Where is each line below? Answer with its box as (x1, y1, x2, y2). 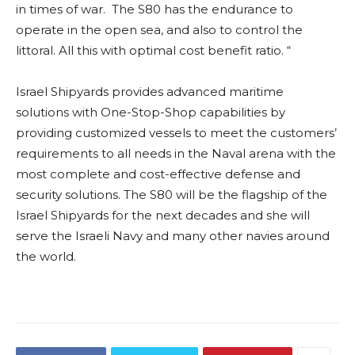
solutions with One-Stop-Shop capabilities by (16, 105, 285, 120)
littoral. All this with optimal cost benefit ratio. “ (16, 43, 291, 59)
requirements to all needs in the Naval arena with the (16, 146, 336, 162)
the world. (16, 249, 76, 265)
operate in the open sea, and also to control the (16, 22, 303, 38)
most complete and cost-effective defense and (16, 166, 300, 182)
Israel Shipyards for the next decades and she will (16, 208, 310, 223)
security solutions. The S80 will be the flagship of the (16, 187, 327, 203)
